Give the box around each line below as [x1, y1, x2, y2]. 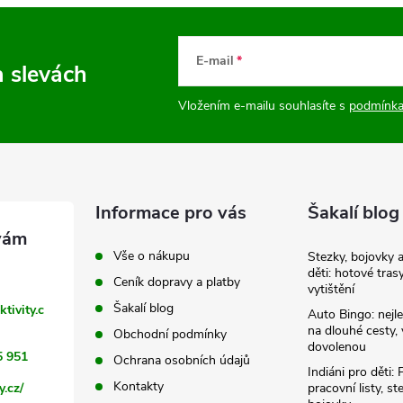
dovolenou [307, 337, 366, 355]
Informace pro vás [95, 200, 247, 225]
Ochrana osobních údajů [113, 351, 251, 369]
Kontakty [113, 377, 165, 395]
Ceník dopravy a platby [113, 273, 241, 291]
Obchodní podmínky [113, 325, 228, 343]
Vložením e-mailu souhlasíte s [178, 96, 349, 114]
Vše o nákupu [113, 246, 191, 264]
